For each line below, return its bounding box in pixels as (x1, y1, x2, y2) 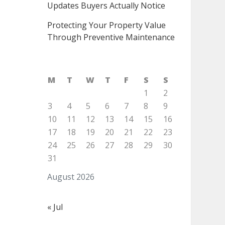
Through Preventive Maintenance (47, 32, 175, 43)
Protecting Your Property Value (47, 20, 166, 31)
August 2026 (47, 171, 94, 182)
